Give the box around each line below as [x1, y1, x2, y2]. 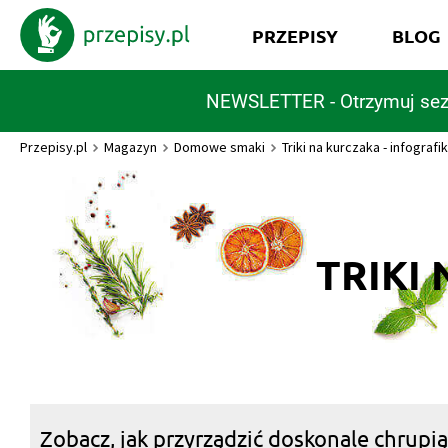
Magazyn [104, 138, 157, 156]
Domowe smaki [174, 138, 265, 156]
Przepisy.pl [20, 138, 87, 156]
